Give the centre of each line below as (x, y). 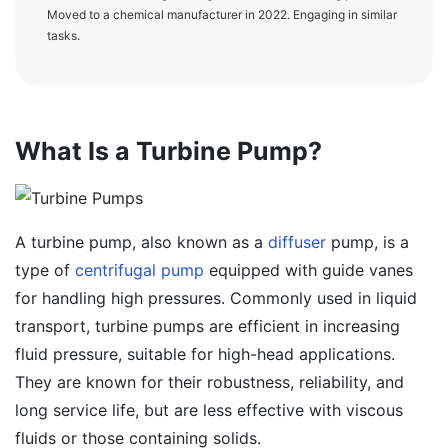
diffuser (297, 242)
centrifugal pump (139, 270)
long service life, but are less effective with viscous (209, 410)
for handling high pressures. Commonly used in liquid (216, 298)
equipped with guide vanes (308, 270)
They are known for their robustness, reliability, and (209, 382)
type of (45, 270)
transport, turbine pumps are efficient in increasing (207, 326)
